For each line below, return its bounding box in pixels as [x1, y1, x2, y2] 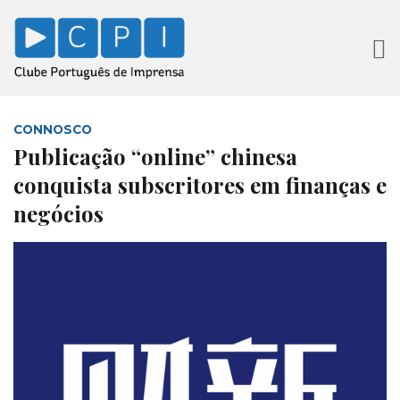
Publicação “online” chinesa [13, 142, 297, 171]
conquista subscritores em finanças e [13, 171, 387, 200]
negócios [13, 199, 104, 229]
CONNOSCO [13, 122, 92, 137]
